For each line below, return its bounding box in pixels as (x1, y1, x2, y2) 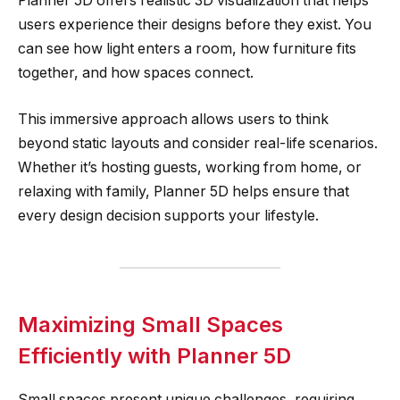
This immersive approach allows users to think (18, 110, 329, 128)
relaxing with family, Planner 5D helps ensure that (18, 182, 349, 200)
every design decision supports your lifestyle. (18, 206, 319, 224)
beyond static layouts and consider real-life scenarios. (18, 134, 378, 152)
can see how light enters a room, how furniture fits (18, 39, 356, 57)
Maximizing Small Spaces (18, 311, 283, 337)
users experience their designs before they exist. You (18, 15, 371, 33)
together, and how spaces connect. (18, 63, 254, 81)
